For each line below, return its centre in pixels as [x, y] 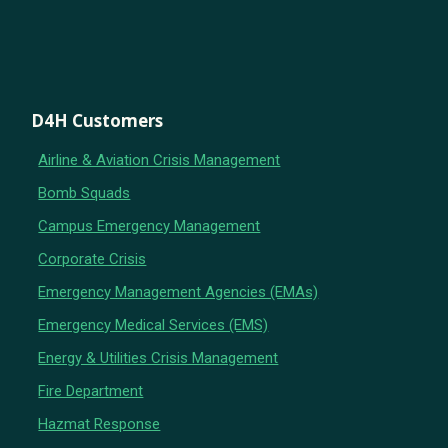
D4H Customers [97, 121]
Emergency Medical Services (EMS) [153, 325]
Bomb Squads [84, 193]
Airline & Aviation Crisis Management [159, 160]
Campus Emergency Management [149, 226]
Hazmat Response [99, 424]
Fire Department [91, 391]
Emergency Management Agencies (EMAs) [178, 292]
